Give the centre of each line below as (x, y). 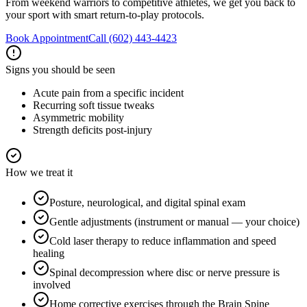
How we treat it (39, 172)
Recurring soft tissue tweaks (94, 105)
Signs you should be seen (60, 69)
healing (49, 253)
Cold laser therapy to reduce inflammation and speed (163, 241)
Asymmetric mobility (78, 117)
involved (52, 284)
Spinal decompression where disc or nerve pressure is (164, 272)
